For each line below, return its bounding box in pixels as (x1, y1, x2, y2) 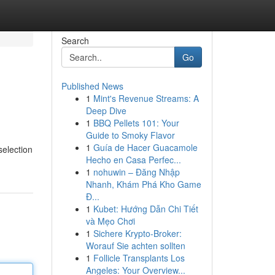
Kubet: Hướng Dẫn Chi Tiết (93, 203, 198, 215)
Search (61, 34, 89, 47)
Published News (61, 80, 123, 92)
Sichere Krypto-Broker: (93, 227, 182, 239)
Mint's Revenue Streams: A (93, 92, 199, 104)
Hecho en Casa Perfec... (85, 153, 181, 166)
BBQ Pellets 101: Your (93, 117, 179, 129)
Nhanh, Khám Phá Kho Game (85, 178, 201, 190)
